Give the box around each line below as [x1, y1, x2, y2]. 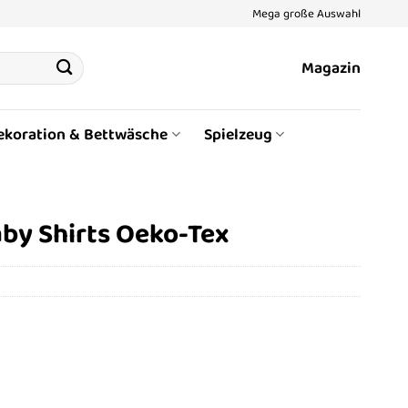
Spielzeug [203, 121, 272, 148]
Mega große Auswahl [252, 4, 361, 23]
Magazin [301, 56, 361, 81]
